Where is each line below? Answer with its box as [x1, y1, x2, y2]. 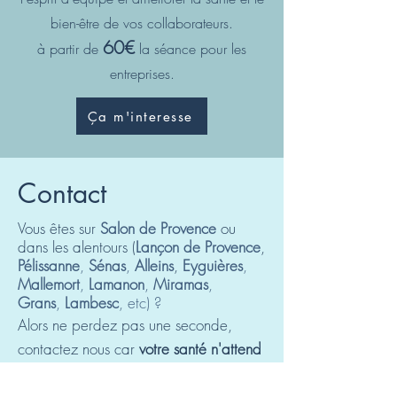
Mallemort [18, 274, 80, 294]
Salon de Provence [100, 218, 216, 238]
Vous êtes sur [18, 218, 100, 238]
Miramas [153, 274, 208, 294]
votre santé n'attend [139, 339, 261, 359]
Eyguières [183, 255, 243, 276]
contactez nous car [18, 339, 139, 359]
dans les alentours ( [18, 237, 136, 257]
